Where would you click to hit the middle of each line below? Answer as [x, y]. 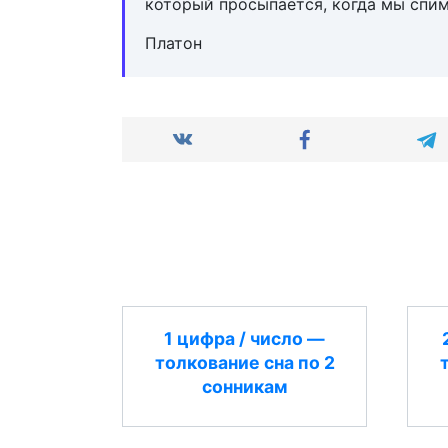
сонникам [244, 386]
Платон [173, 43]
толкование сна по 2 [244, 362]
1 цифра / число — [244, 338]
